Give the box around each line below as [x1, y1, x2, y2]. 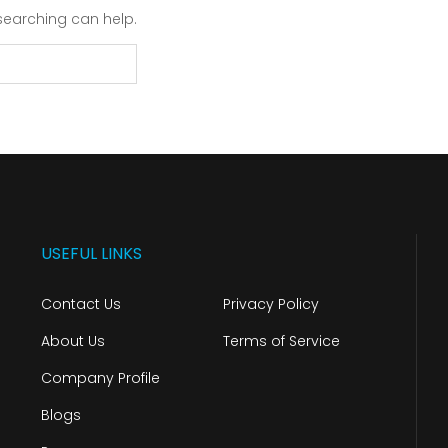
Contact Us [40, 294, 121, 314]
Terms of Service [223, 331, 341, 351]
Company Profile [40, 368, 160, 388]
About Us [40, 331, 105, 351]
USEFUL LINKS [40, 242, 142, 265]
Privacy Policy [223, 294, 320, 314]
